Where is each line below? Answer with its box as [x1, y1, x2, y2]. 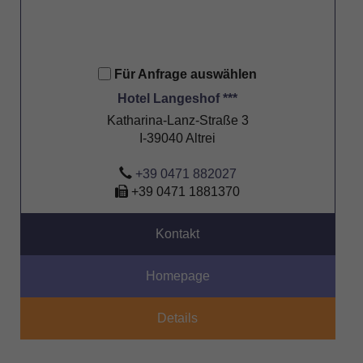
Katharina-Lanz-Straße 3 [106, 113, 249, 128]
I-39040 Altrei [139, 131, 216, 146]
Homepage [145, 269, 210, 284]
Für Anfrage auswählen [114, 67, 258, 82]
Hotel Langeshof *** [117, 92, 238, 106]
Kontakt [155, 227, 199, 241]
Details [157, 311, 199, 326]
